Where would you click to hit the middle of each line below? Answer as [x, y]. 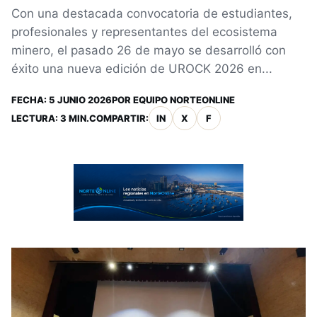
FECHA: [30, 100]
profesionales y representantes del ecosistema [144, 32]
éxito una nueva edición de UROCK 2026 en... [142, 69]
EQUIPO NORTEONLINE [184, 100]
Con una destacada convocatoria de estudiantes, [152, 13]
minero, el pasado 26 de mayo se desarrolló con [149, 50]
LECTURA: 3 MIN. [50, 118]
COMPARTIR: [119, 118]
